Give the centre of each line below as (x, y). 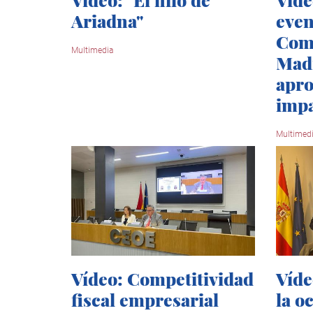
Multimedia (92, 51)
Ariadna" (107, 21)
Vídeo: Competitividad (162, 279)
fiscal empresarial (145, 300)
